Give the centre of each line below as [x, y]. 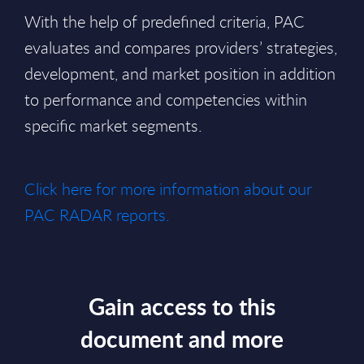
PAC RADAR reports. [97, 215]
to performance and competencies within [166, 100]
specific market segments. [113, 126]
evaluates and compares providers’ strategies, [181, 48]
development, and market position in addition [180, 74]
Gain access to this [182, 306]
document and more [182, 339]
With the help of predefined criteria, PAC [165, 22]
